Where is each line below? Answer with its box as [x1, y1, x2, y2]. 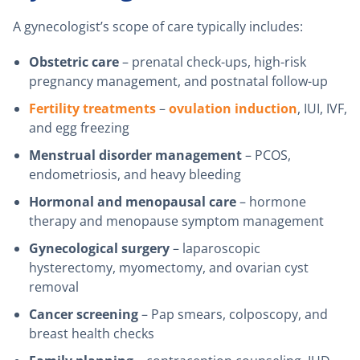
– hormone [236, 193, 306, 211]
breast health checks [29, 325, 154, 343]
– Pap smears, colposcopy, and [138, 305, 328, 324]
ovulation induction [169, 100, 297, 118]
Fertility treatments [29, 100, 156, 118]
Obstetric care [29, 53, 119, 72]
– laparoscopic [170, 239, 260, 258]
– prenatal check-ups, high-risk [119, 53, 306, 72]
